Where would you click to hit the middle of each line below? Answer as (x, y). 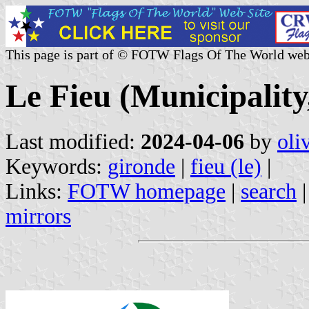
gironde (141, 166)
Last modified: (73, 141)
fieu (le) (226, 166)
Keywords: (57, 166)
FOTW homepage (147, 191)
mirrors (38, 216)
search (269, 191)
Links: (37, 191)
